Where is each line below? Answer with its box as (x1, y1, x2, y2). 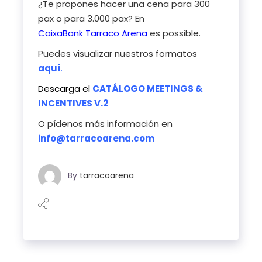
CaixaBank (38, 27, 84, 40)
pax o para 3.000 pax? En (38, 12, 145, 25)
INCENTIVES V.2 (38, 97, 109, 110)
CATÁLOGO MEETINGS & (92, 82, 204, 95)
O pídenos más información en (38, 118, 173, 130)
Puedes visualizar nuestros (38, 47, 156, 60)
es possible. (150, 27, 201, 40)
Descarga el (38, 82, 93, 95)
